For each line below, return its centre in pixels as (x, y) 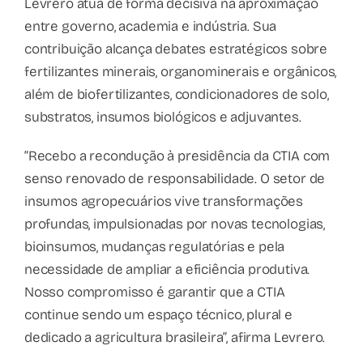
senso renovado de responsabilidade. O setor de (175, 178)
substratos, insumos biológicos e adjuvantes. (163, 117)
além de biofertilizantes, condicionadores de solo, (177, 94)
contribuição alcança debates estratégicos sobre (176, 49)
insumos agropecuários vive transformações (164, 201)
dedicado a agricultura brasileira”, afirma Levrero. (175, 337)
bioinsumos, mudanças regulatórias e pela (155, 246)
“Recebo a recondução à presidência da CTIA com (177, 156)
